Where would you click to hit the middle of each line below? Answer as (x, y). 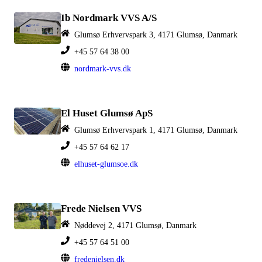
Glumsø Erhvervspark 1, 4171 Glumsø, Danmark (156, 130)
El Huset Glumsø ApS (107, 113)
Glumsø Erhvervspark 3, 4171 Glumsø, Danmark (156, 35)
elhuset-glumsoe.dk (106, 164)
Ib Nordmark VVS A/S (109, 18)
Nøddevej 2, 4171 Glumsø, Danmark (135, 225)
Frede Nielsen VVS (101, 209)
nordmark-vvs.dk (103, 69)
